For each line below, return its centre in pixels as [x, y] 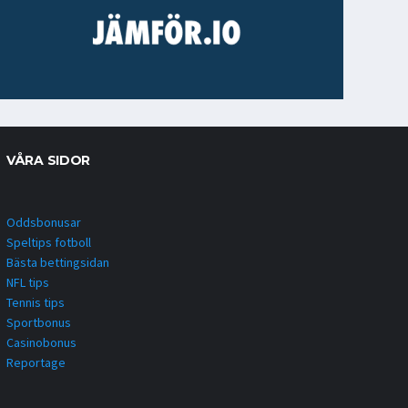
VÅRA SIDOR [49, 160]
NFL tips [28, 282]
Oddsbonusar [44, 222]
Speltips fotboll [49, 242]
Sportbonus [39, 322]
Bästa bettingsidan [58, 262]
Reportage [36, 362]
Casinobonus [41, 342]
